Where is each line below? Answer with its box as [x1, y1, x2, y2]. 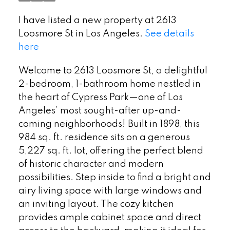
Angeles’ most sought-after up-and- [18, 106, 181, 116]
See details [144, 29, 194, 39]
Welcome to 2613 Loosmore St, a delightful [18, 66, 207, 75]
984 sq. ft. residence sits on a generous [18, 132, 190, 142]
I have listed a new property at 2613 [18, 16, 177, 26]
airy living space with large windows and [18, 186, 202, 196]
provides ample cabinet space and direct [18, 213, 201, 222]
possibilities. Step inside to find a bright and [18, 172, 211, 182]
